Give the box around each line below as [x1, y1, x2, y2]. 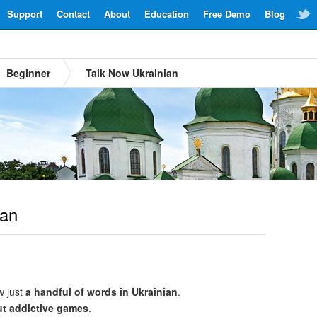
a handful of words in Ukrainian [25, 284, 178, 299]
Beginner [6, 66, 50, 80]
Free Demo [203, 7, 250, 21]
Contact [57, 7, 90, 21]
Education [144, 7, 189, 21]
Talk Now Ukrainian [86, 66, 178, 80]
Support [7, 7, 42, 21]
